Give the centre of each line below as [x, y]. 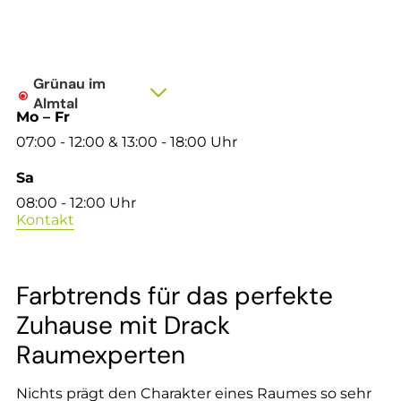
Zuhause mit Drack [123, 325]
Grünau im [69, 83]
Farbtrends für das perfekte [175, 295]
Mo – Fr [43, 116]
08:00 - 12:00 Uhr [76, 202]
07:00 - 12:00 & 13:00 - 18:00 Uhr [127, 141]
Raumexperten [101, 354]
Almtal [55, 103]
